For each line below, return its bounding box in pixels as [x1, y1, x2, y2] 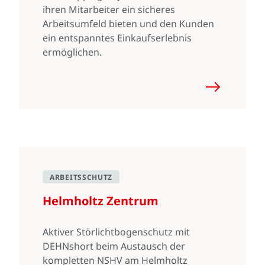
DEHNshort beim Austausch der [43, 240, 185, 253]
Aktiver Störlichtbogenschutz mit [43, 225, 190, 238]
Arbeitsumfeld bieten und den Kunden [43, 17, 214, 30]
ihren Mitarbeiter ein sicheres [43, 3, 175, 16]
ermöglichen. [43, 46, 102, 59]
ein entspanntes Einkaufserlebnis [43, 31, 192, 44]
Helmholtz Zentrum [43, 193, 159, 209]
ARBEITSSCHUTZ [50, 172, 113, 182]
